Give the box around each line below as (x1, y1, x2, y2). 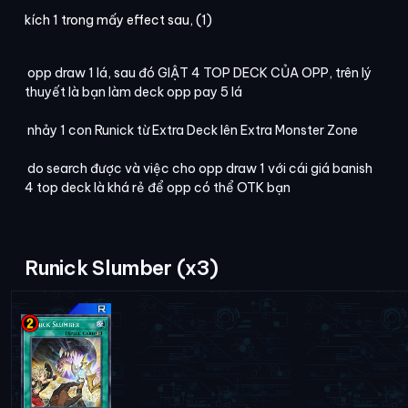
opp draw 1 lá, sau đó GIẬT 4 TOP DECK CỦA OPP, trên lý (25, 64, 372, 81)
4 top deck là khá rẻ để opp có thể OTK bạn (25, 178, 291, 196)
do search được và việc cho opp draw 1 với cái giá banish (25, 159, 372, 177)
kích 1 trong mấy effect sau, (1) (25, 11, 212, 28)
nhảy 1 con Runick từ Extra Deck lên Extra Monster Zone (25, 121, 358, 138)
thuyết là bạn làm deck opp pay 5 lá (25, 83, 242, 100)
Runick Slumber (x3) (25, 254, 219, 280)
